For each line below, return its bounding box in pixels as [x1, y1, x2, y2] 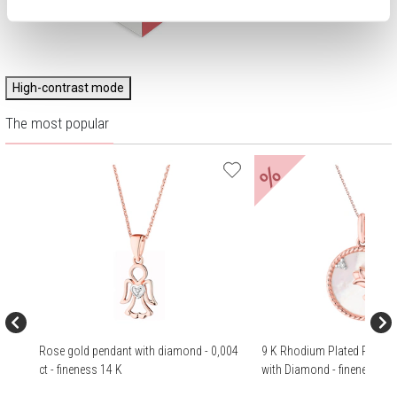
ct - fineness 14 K [39, 362, 122, 377]
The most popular [5, 114, 109, 133]
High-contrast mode [12, 81, 124, 96]
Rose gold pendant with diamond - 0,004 [39, 343, 238, 358]
